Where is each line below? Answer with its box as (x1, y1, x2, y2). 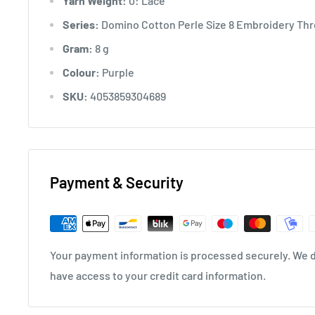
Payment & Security (50, 172, 184, 191)
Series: (63, 17, 99, 31)
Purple (100, 65, 134, 79)
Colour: (63, 65, 100, 79)
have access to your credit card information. (50, 268, 266, 282)
